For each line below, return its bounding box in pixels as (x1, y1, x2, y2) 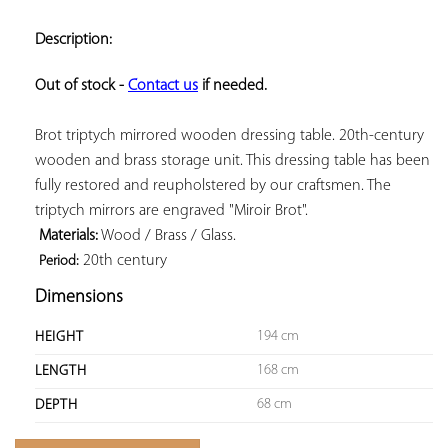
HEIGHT (35, 329, 84, 345)
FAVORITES (335, 47, 397, 61)
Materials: (39, 227, 98, 244)
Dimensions (35, 287, 123, 307)
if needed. (198, 77, 267, 94)
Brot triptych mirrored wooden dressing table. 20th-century (35, 127, 424, 144)
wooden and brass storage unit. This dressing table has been (35, 152, 430, 169)
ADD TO (343, 3, 389, 17)
